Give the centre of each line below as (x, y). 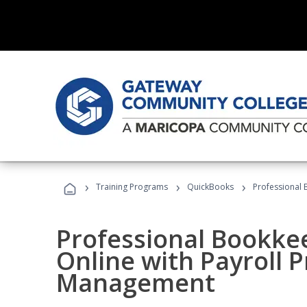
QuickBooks (210, 187)
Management (136, 283)
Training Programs (132, 187)
